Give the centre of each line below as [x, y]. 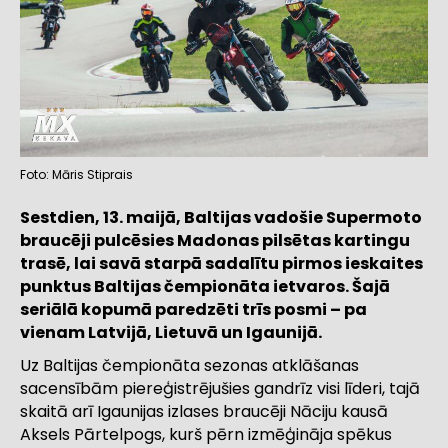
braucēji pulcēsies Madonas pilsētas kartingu [215, 241]
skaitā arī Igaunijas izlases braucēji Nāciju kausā [204, 412]
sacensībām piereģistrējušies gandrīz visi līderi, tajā [220, 389]
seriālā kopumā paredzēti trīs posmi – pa [193, 310]
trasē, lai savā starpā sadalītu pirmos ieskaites [221, 264]
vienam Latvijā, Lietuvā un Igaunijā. [171, 333]
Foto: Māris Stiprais [76, 175]
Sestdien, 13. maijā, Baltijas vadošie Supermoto [221, 218]
